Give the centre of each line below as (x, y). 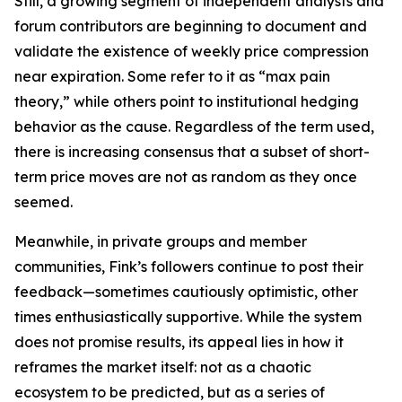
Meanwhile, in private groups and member (161, 241)
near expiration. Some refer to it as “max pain (172, 76)
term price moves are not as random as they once (186, 177)
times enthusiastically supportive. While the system (188, 317)
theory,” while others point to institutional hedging (187, 101)
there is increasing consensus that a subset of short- (192, 152)
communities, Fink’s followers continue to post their (189, 267)
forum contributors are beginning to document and (191, 26)
